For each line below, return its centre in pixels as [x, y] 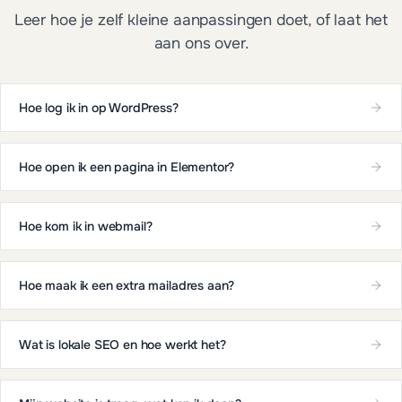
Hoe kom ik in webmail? [86, 226]
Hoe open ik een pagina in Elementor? [127, 166]
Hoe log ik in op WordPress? [99, 107]
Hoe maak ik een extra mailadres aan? [127, 285]
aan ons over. [201, 43]
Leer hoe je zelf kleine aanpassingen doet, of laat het [201, 19]
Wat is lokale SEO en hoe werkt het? [122, 344]
